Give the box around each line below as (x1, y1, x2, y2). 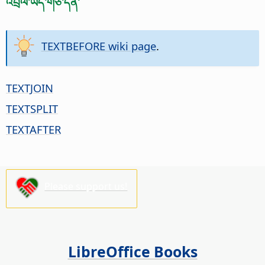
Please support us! (44, 180, 128, 193)
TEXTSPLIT (6, 101, 58, 116)
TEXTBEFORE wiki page (41, 38, 156, 53)
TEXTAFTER (6, 121, 61, 137)
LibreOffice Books (67, 241, 198, 261)
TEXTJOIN (6, 80, 53, 95)
